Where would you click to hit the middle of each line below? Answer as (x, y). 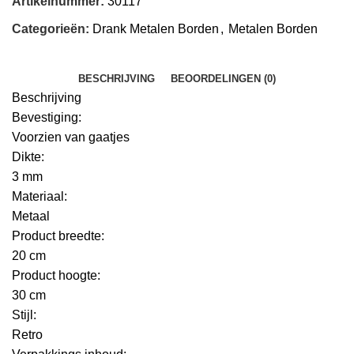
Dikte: (28, 157)
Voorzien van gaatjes (71, 137)
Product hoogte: (56, 276)
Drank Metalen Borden (156, 29)
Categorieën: (51, 29)
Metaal (31, 217)
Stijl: (24, 315)
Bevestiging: (47, 118)
